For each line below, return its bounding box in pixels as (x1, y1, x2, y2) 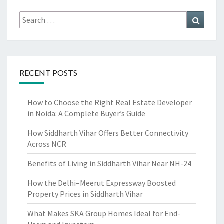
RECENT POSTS (19, 68, 77, 78)
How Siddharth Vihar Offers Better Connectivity (27, 128, 188, 138)
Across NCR (27, 139, 66, 149)
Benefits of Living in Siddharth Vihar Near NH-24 (27, 158, 191, 169)
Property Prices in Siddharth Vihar (27, 189, 143, 199)
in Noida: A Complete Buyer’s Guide (27, 108, 145, 119)
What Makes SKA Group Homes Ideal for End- (27, 208, 180, 219)
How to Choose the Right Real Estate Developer (27, 97, 192, 108)
